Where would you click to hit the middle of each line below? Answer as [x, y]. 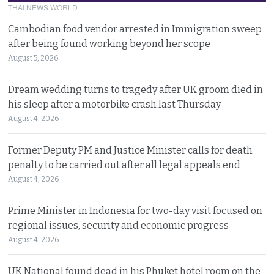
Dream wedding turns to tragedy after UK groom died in [136, 90]
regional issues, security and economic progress [119, 226]
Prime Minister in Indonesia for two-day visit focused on [135, 211]
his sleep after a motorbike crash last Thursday [115, 105]
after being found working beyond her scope [109, 44]
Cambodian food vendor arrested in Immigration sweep [135, 29]
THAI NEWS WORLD [43, 7]
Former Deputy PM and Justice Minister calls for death [131, 150]
